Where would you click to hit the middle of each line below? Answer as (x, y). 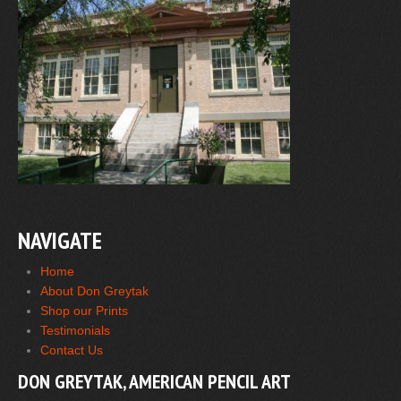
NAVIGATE (60, 240)
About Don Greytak (94, 290)
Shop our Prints (84, 310)
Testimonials (75, 330)
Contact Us (72, 350)
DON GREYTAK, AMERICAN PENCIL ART (154, 381)
